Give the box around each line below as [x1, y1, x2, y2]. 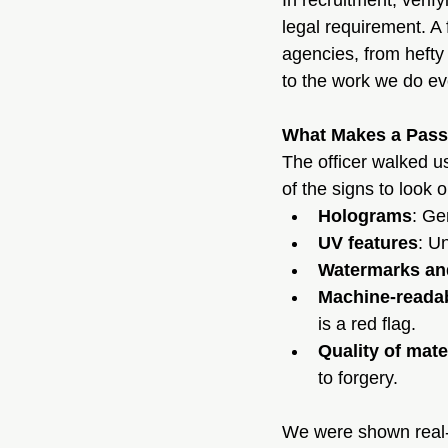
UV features [318, 233, 418, 253]
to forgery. [318, 368, 398, 388]
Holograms [318, 206, 412, 226]
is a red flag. [318, 314, 416, 334]
